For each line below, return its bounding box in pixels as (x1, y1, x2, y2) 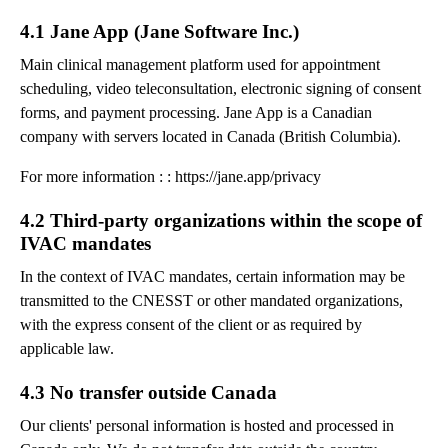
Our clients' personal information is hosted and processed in (20, 417, 394, 435)
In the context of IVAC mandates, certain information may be (20, 268, 405, 286)
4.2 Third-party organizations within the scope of (20, 210, 422, 232)
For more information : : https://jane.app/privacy (20, 168, 321, 186)
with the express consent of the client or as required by (20, 316, 362, 334)
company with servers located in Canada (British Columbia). (20, 128, 401, 146)
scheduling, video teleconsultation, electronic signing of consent (20, 80, 421, 98)
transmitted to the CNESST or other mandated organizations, (20, 292, 403, 310)
